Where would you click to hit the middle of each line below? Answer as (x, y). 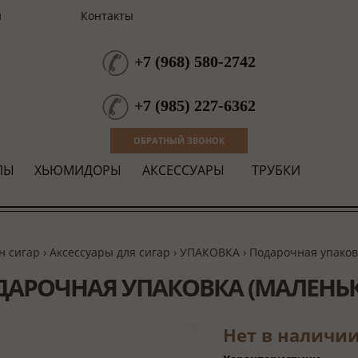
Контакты (107, 16)
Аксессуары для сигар (109, 252)
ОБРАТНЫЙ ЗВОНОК (179, 140)
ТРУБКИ (276, 170)
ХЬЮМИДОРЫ (78, 170)
